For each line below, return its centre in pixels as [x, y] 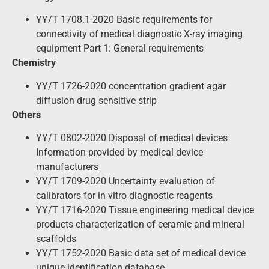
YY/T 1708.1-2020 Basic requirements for [124, 20]
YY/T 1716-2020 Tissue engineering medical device [145, 210]
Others [26, 115]
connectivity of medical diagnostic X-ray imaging [139, 34]
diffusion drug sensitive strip [96, 100]
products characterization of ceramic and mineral [140, 224]
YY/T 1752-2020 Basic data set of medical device [141, 253]
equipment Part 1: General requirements [120, 49]
